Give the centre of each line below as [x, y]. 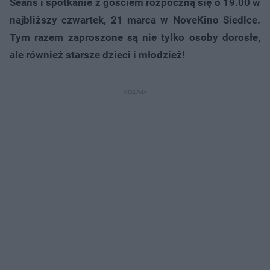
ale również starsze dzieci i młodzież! [97, 55]
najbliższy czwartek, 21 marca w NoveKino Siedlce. [135, 20]
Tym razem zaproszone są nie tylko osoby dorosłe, [135, 38]
